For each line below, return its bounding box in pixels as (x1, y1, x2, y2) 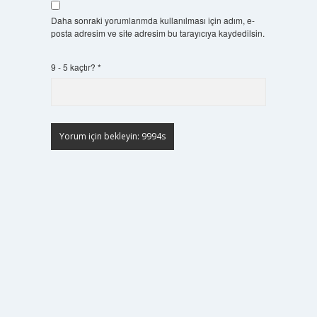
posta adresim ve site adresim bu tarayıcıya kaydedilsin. (50, 26, 265, 39)
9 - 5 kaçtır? (50, 60, 98, 73)
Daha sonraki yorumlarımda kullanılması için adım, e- (50, 13, 255, 26)
